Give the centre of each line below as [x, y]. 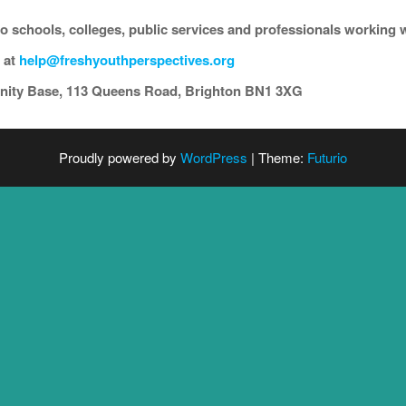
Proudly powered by [120, 157]
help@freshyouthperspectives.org [127, 60]
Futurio [327, 157]
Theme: [283, 157]
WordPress [214, 157]
